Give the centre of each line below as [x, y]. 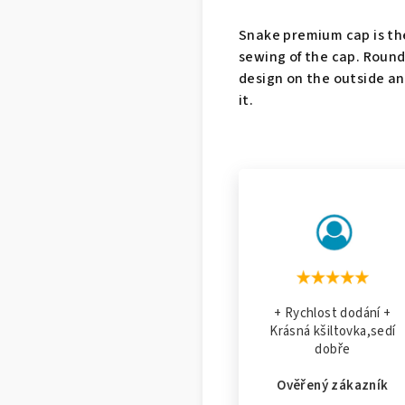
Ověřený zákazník [333, 386]
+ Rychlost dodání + [333, 313]
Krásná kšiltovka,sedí [333, 331]
